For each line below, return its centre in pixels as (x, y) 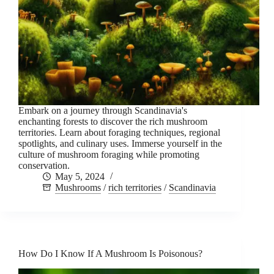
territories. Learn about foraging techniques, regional (119, 133)
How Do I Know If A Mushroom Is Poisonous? (110, 254)
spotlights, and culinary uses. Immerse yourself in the (120, 144)
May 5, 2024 (80, 177)
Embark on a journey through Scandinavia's (103, 111)
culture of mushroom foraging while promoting (109, 155)
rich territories (135, 188)
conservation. (44, 166)
